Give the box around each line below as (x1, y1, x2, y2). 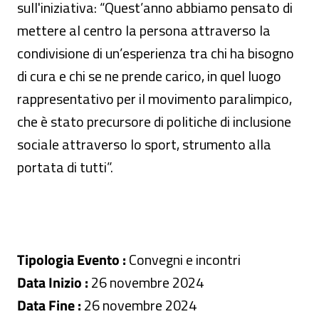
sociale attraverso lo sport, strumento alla (17, 133, 271, 155)
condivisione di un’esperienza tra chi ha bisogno (17, 42, 294, 64)
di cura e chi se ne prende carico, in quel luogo (17, 65, 281, 87)
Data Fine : (17, 294, 81, 316)
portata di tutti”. (17, 156, 116, 178)
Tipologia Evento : (17, 249, 126, 271)
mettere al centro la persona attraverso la (17, 19, 271, 41)
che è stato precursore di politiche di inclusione (17, 110, 291, 132)
